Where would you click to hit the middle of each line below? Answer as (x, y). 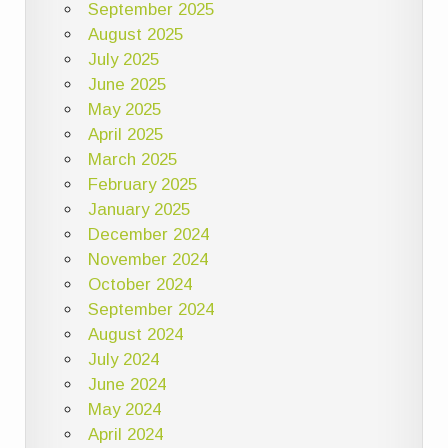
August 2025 (135, 35)
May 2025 (124, 110)
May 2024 (124, 410)
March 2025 (132, 160)
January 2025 (138, 210)
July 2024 (123, 360)
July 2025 (123, 60)
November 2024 (147, 260)
